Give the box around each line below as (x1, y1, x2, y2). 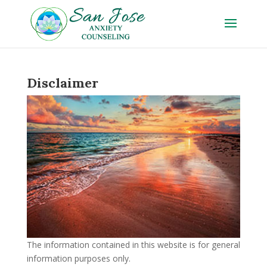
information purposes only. (26, 253, 131, 265)
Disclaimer (26, 74, 98, 91)
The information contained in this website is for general (26, 239, 240, 251)
